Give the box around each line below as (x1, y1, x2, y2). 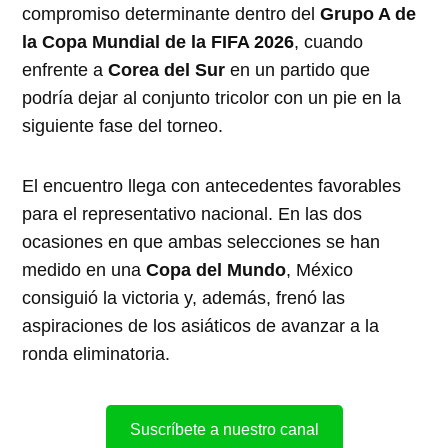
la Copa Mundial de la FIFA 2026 (22, 31, 295, 52)
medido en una (22, 259, 147, 280)
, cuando (294, 31, 364, 52)
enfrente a (22, 59, 109, 80)
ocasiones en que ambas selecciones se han (22, 231, 381, 252)
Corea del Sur (108, 59, 226, 80)
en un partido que (225, 59, 371, 80)
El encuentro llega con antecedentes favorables (22, 175, 402, 196)
